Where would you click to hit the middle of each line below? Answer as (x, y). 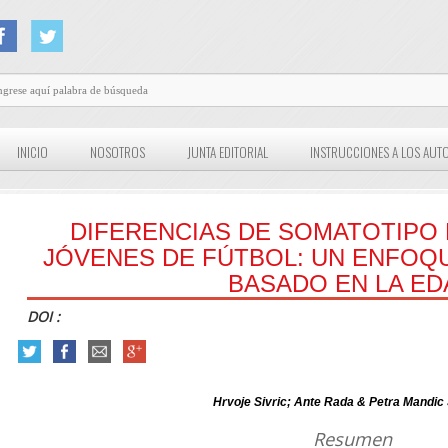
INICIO (33, 152)
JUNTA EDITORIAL (228, 152)
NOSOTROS (118, 152)
